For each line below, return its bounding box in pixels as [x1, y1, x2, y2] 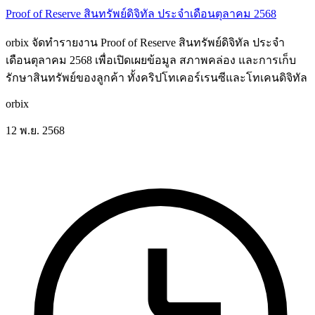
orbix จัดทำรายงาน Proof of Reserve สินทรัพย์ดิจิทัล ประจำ [6, 36, 285, 49]
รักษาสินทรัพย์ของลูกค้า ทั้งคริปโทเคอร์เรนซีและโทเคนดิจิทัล [6, 71, 307, 84]
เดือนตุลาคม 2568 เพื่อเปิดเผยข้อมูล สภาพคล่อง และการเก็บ [6, 53, 296, 66]
